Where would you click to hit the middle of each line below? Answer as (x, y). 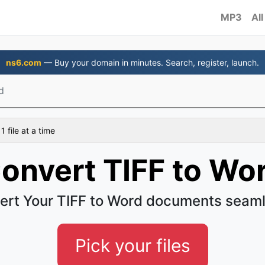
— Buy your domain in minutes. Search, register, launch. (150, 62)
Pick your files (132, 245)
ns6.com (24, 62)
